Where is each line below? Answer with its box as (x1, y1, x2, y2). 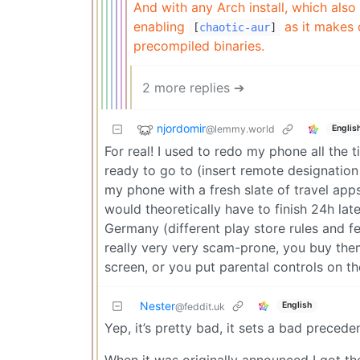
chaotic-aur (199, 20, 270, 34)
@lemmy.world (206, 122, 275, 135)
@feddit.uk (175, 300, 225, 313)
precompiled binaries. (133, 37, 264, 54)
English (281, 300, 312, 311)
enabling (133, 18, 189, 35)
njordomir (157, 121, 206, 135)
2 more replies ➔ (142, 79, 244, 96)
